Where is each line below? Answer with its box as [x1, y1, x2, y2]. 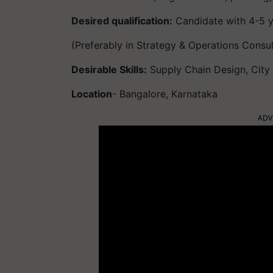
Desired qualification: [71, 15, 172, 27]
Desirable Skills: [71, 63, 147, 76]
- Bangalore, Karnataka [112, 88, 218, 100]
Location [71, 88, 112, 100]
